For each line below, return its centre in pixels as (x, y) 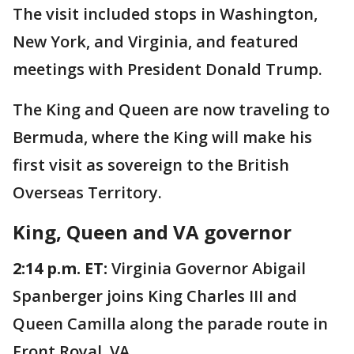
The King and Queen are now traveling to (171, 110)
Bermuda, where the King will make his (162, 137)
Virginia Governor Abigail (207, 269)
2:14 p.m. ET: (60, 269)
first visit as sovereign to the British (151, 165)
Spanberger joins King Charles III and (155, 296)
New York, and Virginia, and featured (156, 42)
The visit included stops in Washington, (165, 14)
